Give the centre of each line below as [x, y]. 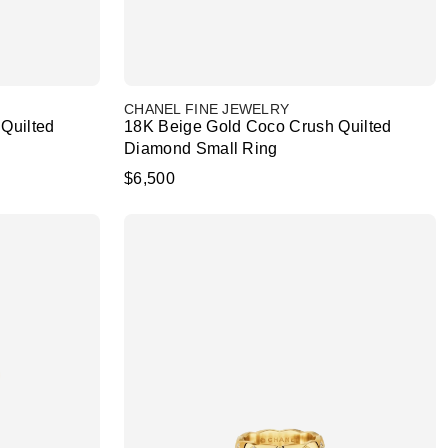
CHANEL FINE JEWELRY [207, 109]
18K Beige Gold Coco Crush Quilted [258, 126]
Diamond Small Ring [201, 148]
